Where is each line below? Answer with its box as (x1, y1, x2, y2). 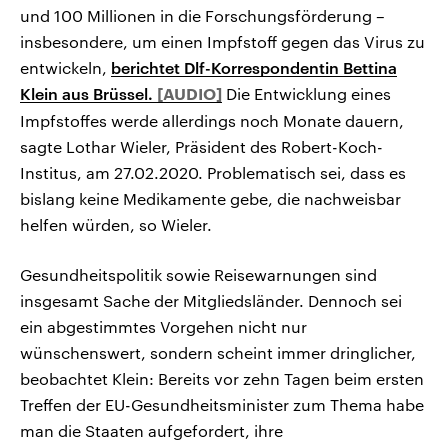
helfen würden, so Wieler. (20, 215, 212, 235)
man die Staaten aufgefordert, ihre (20, 421, 283, 441)
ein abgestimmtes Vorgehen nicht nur (20, 317, 307, 337)
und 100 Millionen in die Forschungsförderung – (20, 6, 385, 26)
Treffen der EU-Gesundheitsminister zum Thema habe (20, 395, 424, 415)
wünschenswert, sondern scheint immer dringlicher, (20, 343, 416, 363)
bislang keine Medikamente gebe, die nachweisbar (20, 189, 401, 209)
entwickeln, (20, 58, 111, 78)
